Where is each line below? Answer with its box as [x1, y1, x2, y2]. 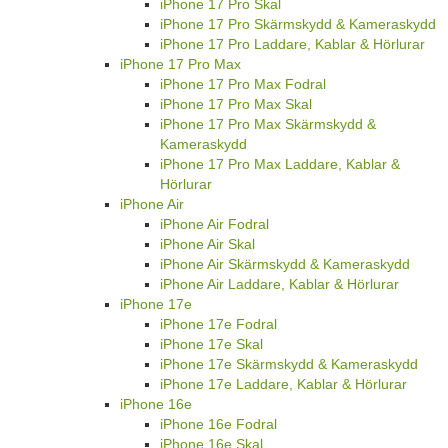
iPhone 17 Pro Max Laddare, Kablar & [160, 156, 400, 173]
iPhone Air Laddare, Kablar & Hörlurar [160, 276, 399, 293]
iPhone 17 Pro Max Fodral [160, 76, 326, 93]
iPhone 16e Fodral [160, 416, 277, 433]
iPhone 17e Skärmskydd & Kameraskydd [160, 356, 418, 373]
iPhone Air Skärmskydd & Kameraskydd [160, 256, 410, 273]
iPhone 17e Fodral [160, 316, 277, 333]
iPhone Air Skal [160, 236, 255, 253]
